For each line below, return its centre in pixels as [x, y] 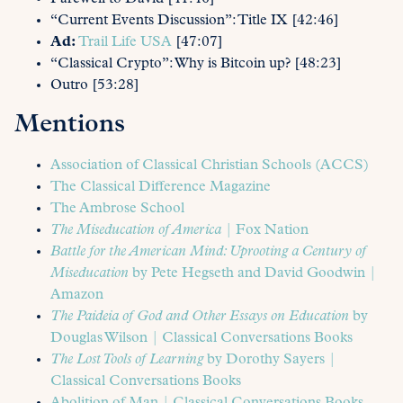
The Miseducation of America [138, 231]
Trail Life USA [125, 43]
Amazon [77, 296]
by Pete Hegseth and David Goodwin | [254, 274]
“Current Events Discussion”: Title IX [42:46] [195, 21]
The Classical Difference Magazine [161, 188]
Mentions [70, 125]
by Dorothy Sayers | [271, 360]
